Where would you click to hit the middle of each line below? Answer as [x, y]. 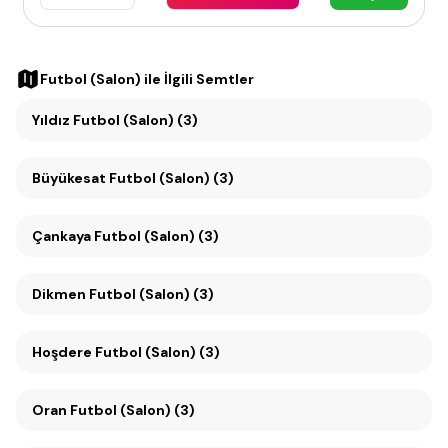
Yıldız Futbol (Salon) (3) [115, 120]
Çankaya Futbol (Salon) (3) [156, 236]
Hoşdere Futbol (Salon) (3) [126, 352]
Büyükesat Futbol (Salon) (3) [171, 178]
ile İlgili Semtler [197, 79]
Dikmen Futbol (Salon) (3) [151, 294]
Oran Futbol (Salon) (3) [132, 410]
